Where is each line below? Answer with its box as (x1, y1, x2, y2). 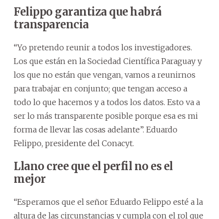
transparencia (14, 18, 89, 32)
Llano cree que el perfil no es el (14, 159, 173, 174)
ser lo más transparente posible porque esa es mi (14, 111, 198, 121)
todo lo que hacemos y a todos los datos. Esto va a (14, 97, 200, 108)
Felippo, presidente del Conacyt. (14, 138, 134, 149)
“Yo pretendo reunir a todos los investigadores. (14, 43, 192, 53)
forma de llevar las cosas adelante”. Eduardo (14, 125, 177, 135)
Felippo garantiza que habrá (14, 5, 162, 19)
